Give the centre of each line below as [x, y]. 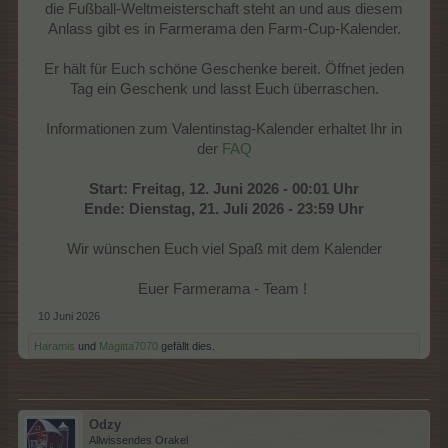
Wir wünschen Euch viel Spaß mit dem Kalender [224, 249]
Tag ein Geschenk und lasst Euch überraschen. [224, 89]
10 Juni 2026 [69, 316]
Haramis [54, 346]
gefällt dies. [186, 346]
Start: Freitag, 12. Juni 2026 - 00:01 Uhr [224, 189]
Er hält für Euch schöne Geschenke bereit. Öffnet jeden [224, 69]
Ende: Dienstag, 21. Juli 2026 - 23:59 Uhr [224, 209]
